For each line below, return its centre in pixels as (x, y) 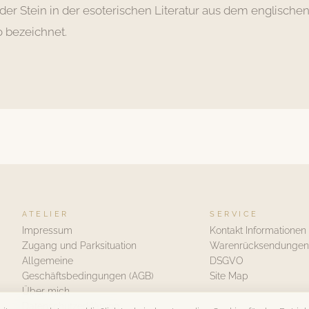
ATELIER (46, 214)
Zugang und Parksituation (79, 245)
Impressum (47, 230)
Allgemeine (48, 260)
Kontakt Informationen (258, 230)
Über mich (46, 291)
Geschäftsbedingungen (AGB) (88, 276)
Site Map (229, 276)
